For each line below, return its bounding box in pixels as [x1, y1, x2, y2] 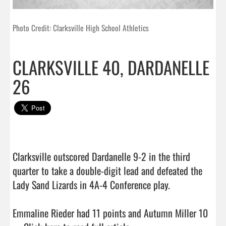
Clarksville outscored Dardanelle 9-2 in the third [13, 148, 190, 164]
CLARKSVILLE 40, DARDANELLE [13, 53, 209, 80]
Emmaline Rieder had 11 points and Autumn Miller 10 [13, 205, 208, 220]
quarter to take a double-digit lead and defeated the [13, 162, 202, 178]
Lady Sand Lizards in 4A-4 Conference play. [13, 177, 170, 192]
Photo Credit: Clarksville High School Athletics [13, 21, 149, 34]
